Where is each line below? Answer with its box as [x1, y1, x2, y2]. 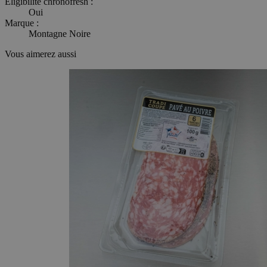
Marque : [5, 17, 39, 28]
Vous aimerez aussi [5, 48, 76, 59]
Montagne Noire [29, 28, 91, 39]
